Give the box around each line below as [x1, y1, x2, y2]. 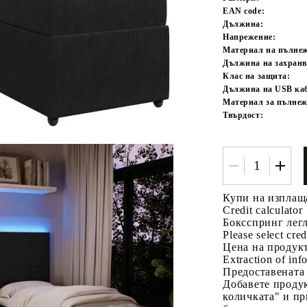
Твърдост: [223, 110, 264, 120]
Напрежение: [223, 32, 276, 42]
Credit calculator [223, 204, 303, 216]
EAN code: [223, 5, 265, 16]
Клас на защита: [223, 71, 291, 81]
